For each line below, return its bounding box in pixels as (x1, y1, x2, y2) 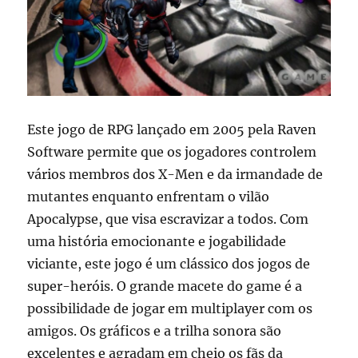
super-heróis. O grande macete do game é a (27, 277, 303, 294)
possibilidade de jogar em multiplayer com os (27, 300, 313, 316)
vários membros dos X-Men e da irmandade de (27, 165, 324, 182)
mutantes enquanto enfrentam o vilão (27, 188, 270, 205)
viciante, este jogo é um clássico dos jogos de (27, 255, 311, 272)
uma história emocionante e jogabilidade (27, 233, 287, 249)
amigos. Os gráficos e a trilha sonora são (27, 322, 282, 339)
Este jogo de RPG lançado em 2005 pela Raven (27, 121, 317, 137)
